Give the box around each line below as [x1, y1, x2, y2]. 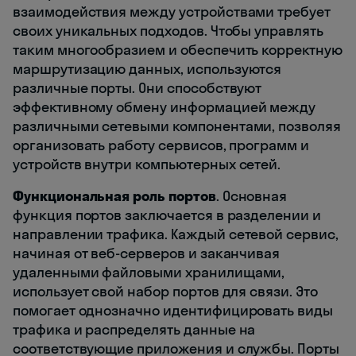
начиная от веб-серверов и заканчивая [13, 243, 281, 262]
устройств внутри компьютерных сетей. [13, 154, 281, 173]
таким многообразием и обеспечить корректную [13, 40, 342, 59]
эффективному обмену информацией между [13, 97, 316, 116]
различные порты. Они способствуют [13, 78, 262, 97]
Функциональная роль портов [13, 186, 216, 205]
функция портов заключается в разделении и [13, 205, 321, 224]
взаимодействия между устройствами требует [13, 2, 331, 21]
